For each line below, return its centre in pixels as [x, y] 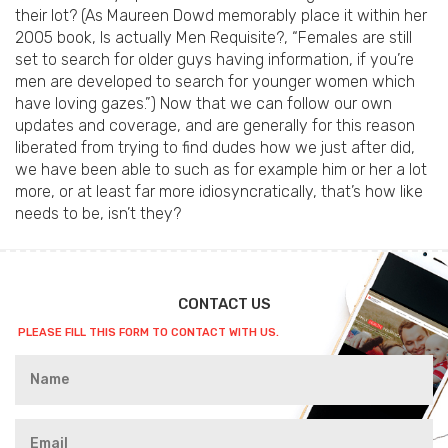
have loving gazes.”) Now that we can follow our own [203, 104]
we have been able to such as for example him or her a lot [221, 170]
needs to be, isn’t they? [98, 214]
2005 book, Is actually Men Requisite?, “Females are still [213, 38]
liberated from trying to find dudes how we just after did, [215, 148]
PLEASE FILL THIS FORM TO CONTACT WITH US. [148, 333]
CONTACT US [224, 304]
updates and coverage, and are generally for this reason [215, 126]
